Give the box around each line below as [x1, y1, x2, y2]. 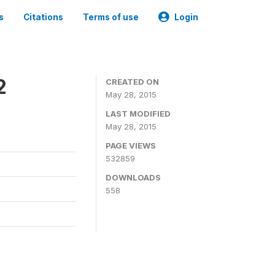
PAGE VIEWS [106, 141, 156, 150]
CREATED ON [106, 77, 159, 87]
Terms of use [83, 12, 139, 22]
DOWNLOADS [106, 172, 161, 182]
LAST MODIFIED [106, 109, 171, 118]
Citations [23, 12, 63, 22]
